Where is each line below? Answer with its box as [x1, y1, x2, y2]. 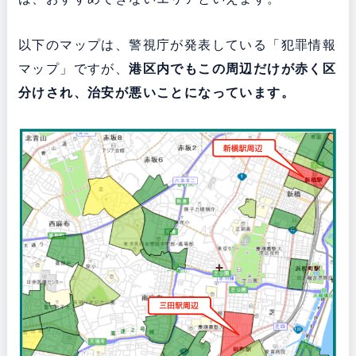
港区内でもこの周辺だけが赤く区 [129, 62, 337, 76]
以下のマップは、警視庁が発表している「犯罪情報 [17, 38, 337, 52]
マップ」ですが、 [17, 62, 130, 76]
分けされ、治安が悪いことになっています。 [17, 86, 295, 100]
